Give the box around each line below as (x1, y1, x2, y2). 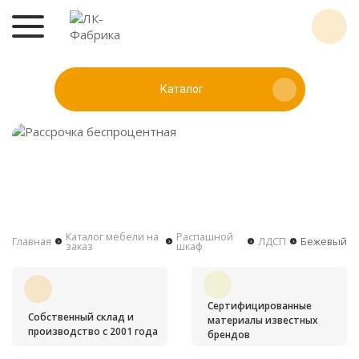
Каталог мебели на (65, 229, 159, 244)
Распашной (176, 229, 234, 244)
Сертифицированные (208, 299, 312, 313)
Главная (12, 234, 51, 248)
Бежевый (300, 234, 347, 248)
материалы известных (208, 313, 318, 327)
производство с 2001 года (28, 324, 158, 338)
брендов (208, 328, 250, 341)
